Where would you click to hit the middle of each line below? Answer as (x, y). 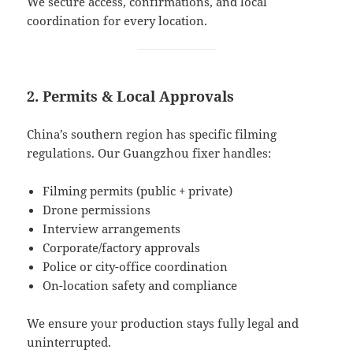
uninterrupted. (69, 342)
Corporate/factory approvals (122, 247)
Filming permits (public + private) (138, 190)
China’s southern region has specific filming (152, 134)
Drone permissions (97, 209)
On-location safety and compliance (140, 285)
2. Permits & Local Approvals (131, 96)
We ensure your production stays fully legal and (163, 323)
